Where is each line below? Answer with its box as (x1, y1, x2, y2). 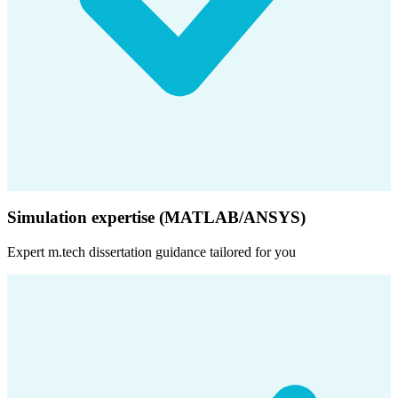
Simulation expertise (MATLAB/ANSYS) (7, 207, 306, 227)
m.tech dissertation (48, 243, 152, 259)
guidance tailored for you (152, 243, 296, 259)
